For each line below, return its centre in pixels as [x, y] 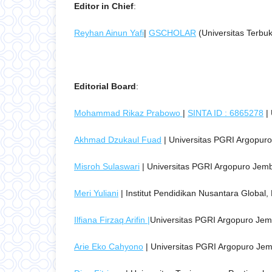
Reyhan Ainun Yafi [109, 33]
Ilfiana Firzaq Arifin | [112, 220]
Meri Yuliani [96, 193]
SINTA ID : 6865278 [226, 113]
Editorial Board [105, 87]
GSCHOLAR [172, 33]
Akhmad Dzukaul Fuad [118, 140]
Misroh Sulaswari [107, 167]
